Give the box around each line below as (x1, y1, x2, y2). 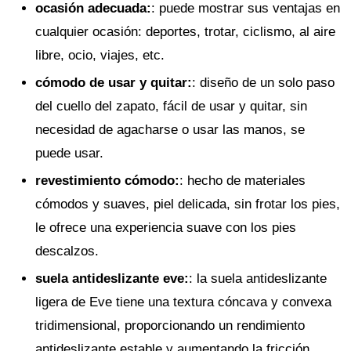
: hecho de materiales (179, 173, 306, 188)
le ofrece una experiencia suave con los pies (35, 220, 296, 235)
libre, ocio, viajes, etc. (35, 48, 165, 63)
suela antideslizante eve (35, 271, 184, 286)
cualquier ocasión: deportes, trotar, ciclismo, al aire (35, 24, 335, 39)
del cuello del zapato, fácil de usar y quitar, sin (35, 99, 307, 114)
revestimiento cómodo (35, 173, 175, 188)
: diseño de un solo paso (192, 75, 335, 90)
